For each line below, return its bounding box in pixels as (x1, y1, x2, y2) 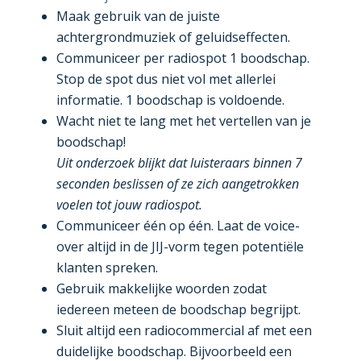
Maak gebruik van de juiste (56, 7, 220, 26)
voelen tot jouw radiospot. (56, 196, 202, 214)
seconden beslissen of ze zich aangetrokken (56, 175, 299, 193)
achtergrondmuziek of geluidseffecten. (56, 28, 290, 47)
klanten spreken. (56, 259, 158, 277)
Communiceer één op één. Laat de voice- (56, 217, 300, 235)
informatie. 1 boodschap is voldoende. (56, 91, 284, 110)
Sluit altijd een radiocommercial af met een (56, 322, 312, 340)
